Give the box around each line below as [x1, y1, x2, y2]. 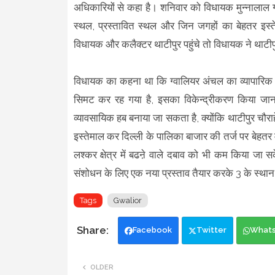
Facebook [132, 225, 172, 235]
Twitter [196, 225, 227, 235]
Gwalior [113, 196, 142, 206]
